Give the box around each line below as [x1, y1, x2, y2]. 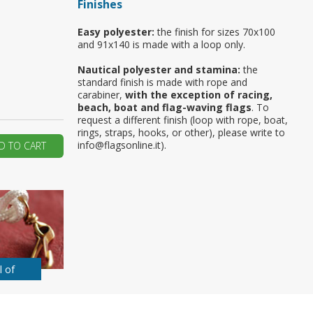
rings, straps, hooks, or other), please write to [78, 126, 285, 139]
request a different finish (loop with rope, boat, [78, 113, 288, 126]
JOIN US [36, 59, 77, 75]
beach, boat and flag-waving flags [78, 101, 252, 114]
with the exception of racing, [125, 88, 272, 101]
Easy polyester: [78, 25, 154, 38]
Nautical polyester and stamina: [78, 63, 240, 76]
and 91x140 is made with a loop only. [78, 38, 245, 51]
